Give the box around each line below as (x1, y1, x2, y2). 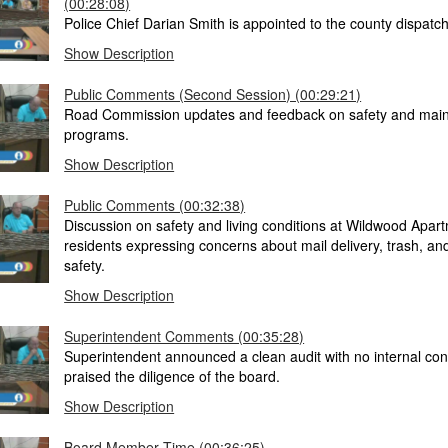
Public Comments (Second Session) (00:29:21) (64, 83, 362, 104)
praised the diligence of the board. (64, 365, 281, 386)
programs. (64, 123, 130, 144)
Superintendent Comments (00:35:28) (64, 325, 305, 346)
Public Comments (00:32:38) (64, 194, 246, 215)
